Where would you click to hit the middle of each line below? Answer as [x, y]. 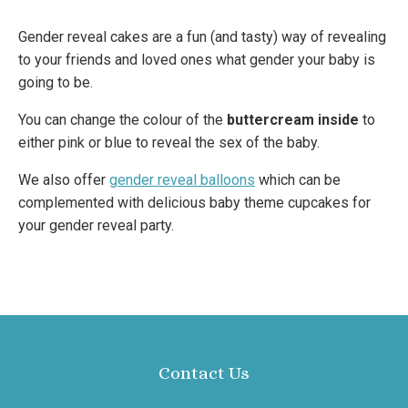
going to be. [56, 83]
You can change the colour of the [122, 120]
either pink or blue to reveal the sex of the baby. [169, 143]
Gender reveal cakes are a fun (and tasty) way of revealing [202, 37]
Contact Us [204, 373]
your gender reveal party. [96, 226]
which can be [298, 180]
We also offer [64, 180]
